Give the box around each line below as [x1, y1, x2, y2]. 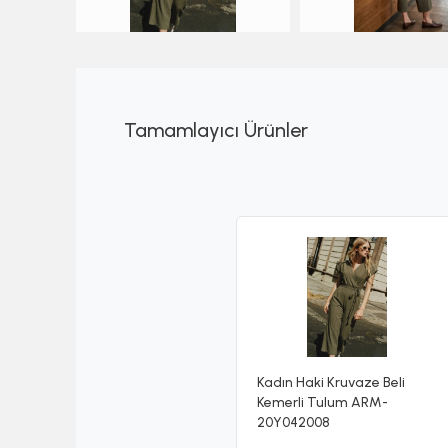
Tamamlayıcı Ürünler [124, 117, 308, 142]
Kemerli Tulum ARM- [257, 394, 388, 412]
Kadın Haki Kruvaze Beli [257, 374, 405, 392]
